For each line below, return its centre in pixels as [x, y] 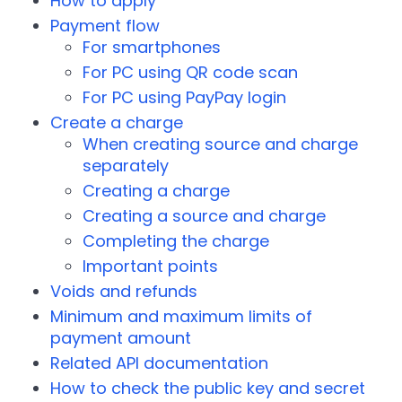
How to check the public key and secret [208, 388]
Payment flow [105, 26]
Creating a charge [156, 191]
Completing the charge [176, 241]
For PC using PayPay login [184, 97]
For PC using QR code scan [190, 72]
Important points [150, 266]
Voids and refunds [124, 291]
